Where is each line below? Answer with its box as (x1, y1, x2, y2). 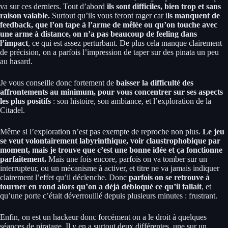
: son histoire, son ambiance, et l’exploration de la (51, 96, 211, 105)
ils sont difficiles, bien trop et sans (105, 2, 221, 11)
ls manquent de (167, 11, 220, 20)
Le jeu (203, 127, 224, 136)
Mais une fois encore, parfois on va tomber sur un (48, 154, 207, 163)
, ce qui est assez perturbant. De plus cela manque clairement (28, 38, 222, 47)
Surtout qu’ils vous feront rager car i (52, 11, 167, 20)
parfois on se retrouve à (129, 173, 210, 182)
